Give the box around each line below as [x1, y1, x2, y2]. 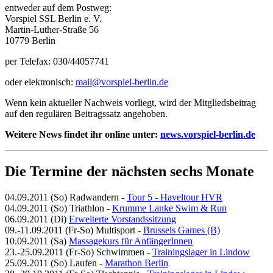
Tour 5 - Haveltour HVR [127, 192, 222, 203]
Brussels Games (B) [143, 225, 220, 236]
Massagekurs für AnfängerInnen [69, 236, 193, 247]
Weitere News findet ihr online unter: [5, 129, 160, 140]
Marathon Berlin [105, 258, 168, 269]
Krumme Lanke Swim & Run [112, 203, 227, 214]
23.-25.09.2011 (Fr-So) [5, 247, 96, 258]
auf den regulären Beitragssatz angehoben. [5, 108, 168, 119]
